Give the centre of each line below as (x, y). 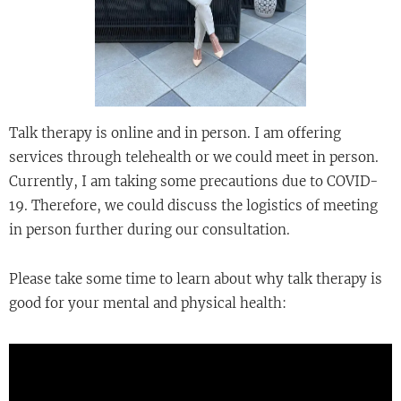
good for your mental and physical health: (148, 303)
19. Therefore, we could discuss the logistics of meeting (193, 205)
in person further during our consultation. (149, 229)
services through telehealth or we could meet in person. (194, 157)
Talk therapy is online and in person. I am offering (175, 132)
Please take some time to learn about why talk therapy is (196, 278)
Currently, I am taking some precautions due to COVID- (194, 181)
